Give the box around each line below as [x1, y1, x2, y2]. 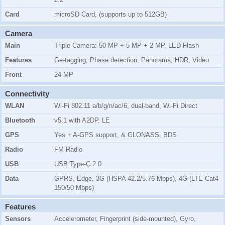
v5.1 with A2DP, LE [54, 117, 110, 125]
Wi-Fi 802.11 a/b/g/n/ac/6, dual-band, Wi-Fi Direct [54, 102, 197, 110]
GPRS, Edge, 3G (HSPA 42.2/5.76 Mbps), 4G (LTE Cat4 [54, 175, 218, 183]
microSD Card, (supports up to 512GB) [54, 11, 167, 19]
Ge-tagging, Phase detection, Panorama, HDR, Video [54, 56, 209, 64]
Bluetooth [5, 117, 35, 125]
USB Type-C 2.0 [54, 160, 101, 168]
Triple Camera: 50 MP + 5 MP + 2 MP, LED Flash [54, 42, 199, 50]
